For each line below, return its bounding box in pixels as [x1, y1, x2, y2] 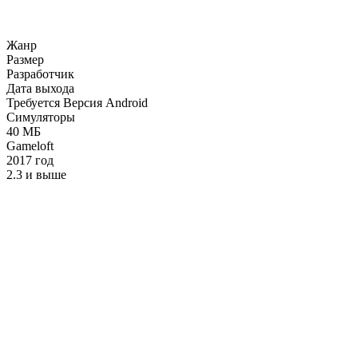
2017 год [6, 153, 54, 167]
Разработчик [6, 66, 74, 81]
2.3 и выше [6, 167, 66, 181]
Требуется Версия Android [6, 95, 148, 109]
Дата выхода [6, 81, 74, 95]
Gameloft [6, 138, 54, 153]
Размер [6, 52, 44, 66]
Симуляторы [6, 109, 75, 124]
